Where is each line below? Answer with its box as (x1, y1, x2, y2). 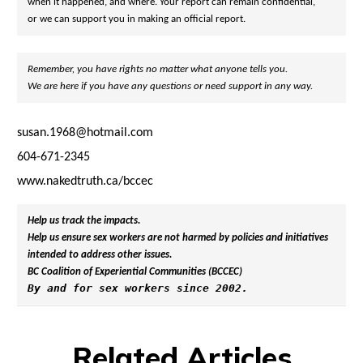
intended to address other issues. (27, 250, 172, 261)
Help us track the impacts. (27, 216, 143, 227)
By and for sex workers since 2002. (27, 282, 248, 295)
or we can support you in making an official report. (27, 14, 246, 24)
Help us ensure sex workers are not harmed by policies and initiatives (27, 233, 331, 244)
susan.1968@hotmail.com (17, 126, 153, 139)
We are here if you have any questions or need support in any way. (27, 81, 313, 92)
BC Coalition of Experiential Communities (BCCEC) (27, 267, 242, 278)
